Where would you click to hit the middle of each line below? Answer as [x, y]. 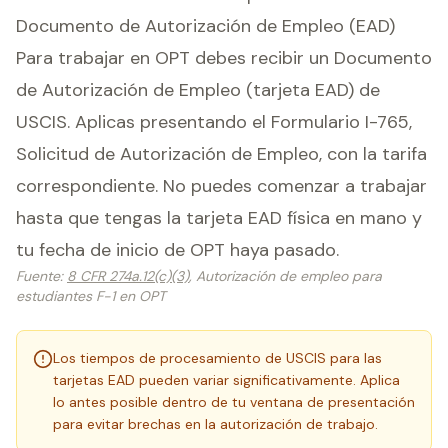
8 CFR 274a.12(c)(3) [128, 276]
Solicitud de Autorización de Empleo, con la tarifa [221, 154]
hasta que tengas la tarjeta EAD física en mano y [219, 218]
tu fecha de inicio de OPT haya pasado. [177, 250]
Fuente [38, 276]
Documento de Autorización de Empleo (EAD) [205, 26]
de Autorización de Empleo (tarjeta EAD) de [198, 90]
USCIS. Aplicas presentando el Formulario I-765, [214, 122]
